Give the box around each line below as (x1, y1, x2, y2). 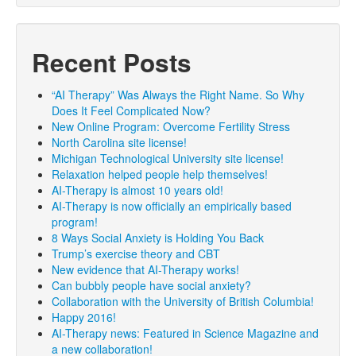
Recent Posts (32, 44, 192, 80)
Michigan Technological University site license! (52, 150, 284, 166)
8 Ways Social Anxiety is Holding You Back (52, 230, 264, 246)
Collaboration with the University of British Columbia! (52, 293, 314, 309)
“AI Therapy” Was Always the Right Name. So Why (52, 87, 304, 103)
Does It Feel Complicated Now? (52, 103, 211, 118)
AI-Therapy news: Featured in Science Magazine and (52, 325, 319, 341)
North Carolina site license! (52, 134, 187, 150)
